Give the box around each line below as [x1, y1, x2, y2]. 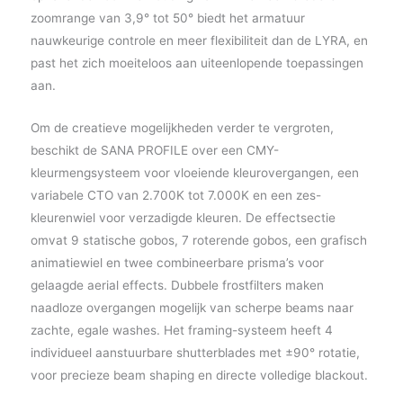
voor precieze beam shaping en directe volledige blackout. [30, 367, 368, 382]
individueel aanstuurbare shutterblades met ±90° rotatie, [30, 345, 360, 360]
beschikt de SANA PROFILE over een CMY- [30, 142, 279, 157]
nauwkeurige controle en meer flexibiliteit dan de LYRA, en [30, 32, 368, 48]
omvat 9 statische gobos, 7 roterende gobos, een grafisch [30, 232, 367, 247]
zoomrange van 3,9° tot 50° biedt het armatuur [30, 10, 305, 25]
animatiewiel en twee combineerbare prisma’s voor [30, 255, 324, 270]
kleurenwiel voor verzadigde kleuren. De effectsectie [30, 210, 336, 225]
